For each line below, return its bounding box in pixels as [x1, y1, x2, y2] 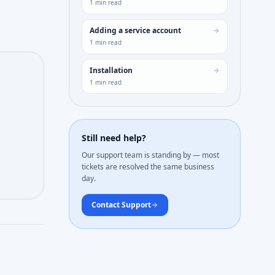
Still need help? [82, 132, 146, 144]
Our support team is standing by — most [82, 150, 219, 160]
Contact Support [91, 199, 151, 210]
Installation [90, 65, 133, 76]
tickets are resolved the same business [82, 161, 214, 172]
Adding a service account [90, 25, 181, 36]
